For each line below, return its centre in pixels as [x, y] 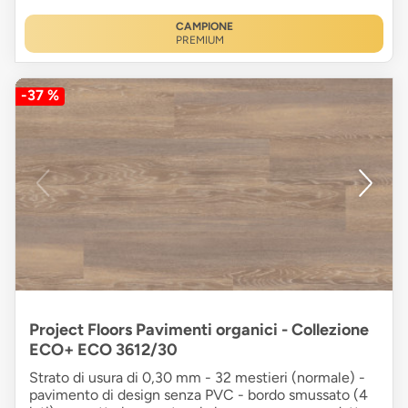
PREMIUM [199, 41]
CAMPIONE [204, 27]
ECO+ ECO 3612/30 [103, 350]
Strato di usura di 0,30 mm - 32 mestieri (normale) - [197, 378]
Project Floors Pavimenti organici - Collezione [199, 330]
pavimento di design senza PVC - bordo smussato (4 [199, 395]
